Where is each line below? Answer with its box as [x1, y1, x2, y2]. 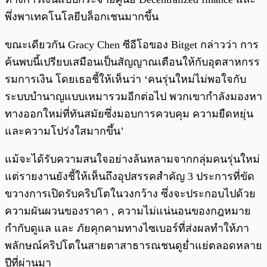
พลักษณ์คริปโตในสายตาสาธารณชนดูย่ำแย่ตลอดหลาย [5, 240, 262, 252]
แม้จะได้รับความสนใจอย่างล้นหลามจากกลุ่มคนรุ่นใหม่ [5, 153, 260, 166]
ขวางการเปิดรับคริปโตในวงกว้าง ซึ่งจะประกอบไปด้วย [5, 188, 256, 200]
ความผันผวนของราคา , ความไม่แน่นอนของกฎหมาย [5, 205, 251, 218]
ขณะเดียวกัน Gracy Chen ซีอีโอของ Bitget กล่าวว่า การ [5, 39, 259, 51]
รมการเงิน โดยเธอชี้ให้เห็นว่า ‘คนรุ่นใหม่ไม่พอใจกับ [5, 73, 246, 86]
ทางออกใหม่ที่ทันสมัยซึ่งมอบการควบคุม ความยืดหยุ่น [5, 108, 253, 120]
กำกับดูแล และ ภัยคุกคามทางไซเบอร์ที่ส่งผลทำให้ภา [5, 222, 249, 235]
